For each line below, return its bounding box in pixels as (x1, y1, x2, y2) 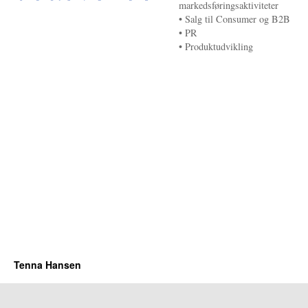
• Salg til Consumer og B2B (179, 12, 290, 25)
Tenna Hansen (14, 258, 81, 272)
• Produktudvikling (179, 40, 253, 53)
